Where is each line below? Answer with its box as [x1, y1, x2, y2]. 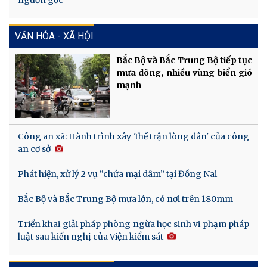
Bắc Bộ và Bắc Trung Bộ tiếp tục [116, 54, 252, 66]
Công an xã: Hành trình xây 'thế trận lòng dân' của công [18, 131, 249, 142]
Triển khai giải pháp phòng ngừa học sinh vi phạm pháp [18, 218, 249, 229]
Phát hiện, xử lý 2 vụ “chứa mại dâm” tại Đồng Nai [18, 168, 217, 179]
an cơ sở [18, 143, 51, 154]
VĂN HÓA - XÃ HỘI [15, 30, 94, 42]
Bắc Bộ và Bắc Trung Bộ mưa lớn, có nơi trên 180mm [18, 193, 233, 204]
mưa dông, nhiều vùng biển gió [116, 67, 252, 78]
